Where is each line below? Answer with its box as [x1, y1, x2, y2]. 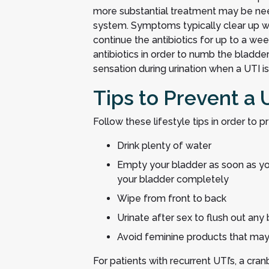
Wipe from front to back [116, 193, 226, 204]
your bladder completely [116, 174, 229, 185]
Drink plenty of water [116, 140, 211, 151]
